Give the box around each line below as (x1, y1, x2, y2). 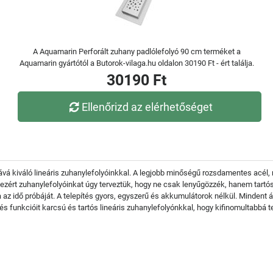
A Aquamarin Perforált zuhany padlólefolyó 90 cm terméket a (32, 47, 241, 56)
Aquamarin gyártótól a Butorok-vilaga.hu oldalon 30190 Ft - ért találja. (19, 58, 254, 68)
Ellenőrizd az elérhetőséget (82, 100, 213, 113)
